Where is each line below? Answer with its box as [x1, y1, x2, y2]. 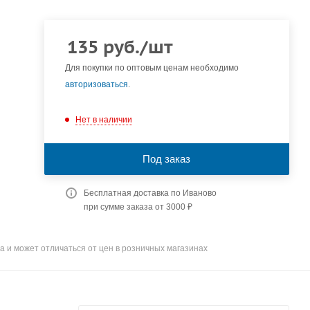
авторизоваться [64, 80, 128, 89]
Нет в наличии [75, 114, 132, 125]
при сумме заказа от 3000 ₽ [83, 201, 192, 212]
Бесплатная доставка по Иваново [83, 188, 217, 198]
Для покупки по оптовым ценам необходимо [64, 63, 239, 73]
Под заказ [143, 152, 191, 165]
